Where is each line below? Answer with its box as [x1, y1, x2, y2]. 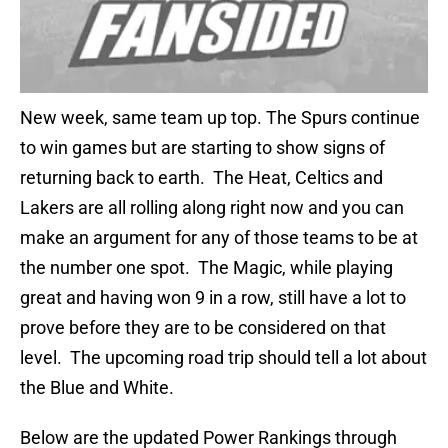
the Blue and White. [20, 377, 174, 399]
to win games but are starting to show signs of [20, 137, 385, 159]
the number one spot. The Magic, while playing [20, 257, 393, 279]
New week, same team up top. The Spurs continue [20, 107, 420, 129]
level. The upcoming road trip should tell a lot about [20, 347, 427, 369]
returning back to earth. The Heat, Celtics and [20, 167, 383, 189]
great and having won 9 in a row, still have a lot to [20, 287, 406, 309]
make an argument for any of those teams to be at [20, 227, 418, 249]
